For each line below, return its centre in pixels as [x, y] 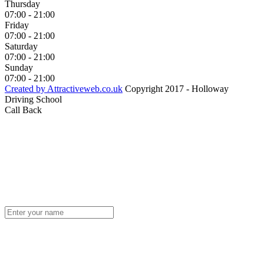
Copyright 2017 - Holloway [176, 89]
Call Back [23, 110]
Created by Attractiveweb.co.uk [64, 89]
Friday [17, 25]
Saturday [21, 47]
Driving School [33, 100]
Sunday [19, 68]
